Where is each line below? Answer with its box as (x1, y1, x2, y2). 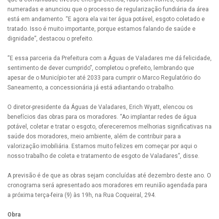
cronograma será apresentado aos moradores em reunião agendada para (7, 181, 207, 189)
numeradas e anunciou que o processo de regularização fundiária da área (7, 5, 209, 13)
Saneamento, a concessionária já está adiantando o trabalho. (7, 84, 175, 91)
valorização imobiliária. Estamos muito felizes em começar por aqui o (7, 142, 197, 150)
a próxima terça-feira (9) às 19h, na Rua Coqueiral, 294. (7, 191, 156, 198)
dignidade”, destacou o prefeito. (7, 35, 93, 42)
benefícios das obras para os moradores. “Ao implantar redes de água (7, 113, 197, 120)
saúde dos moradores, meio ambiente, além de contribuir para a (7, 132, 181, 140)
